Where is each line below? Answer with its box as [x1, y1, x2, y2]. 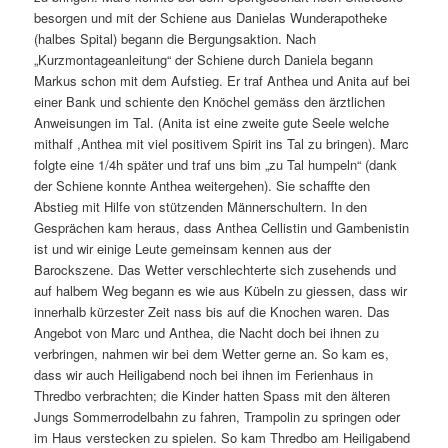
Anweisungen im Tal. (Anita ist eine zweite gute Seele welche [34, 113, 390, 133]
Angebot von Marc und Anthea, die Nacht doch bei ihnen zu [34, 323, 380, 343]
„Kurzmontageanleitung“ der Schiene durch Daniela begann [34, 50, 374, 70]
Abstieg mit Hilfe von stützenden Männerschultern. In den [34, 197, 368, 217]
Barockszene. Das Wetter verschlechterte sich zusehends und [34, 260, 397, 280]
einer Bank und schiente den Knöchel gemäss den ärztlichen [34, 92, 386, 112]
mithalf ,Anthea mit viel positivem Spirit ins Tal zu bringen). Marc [34, 134, 410, 154]
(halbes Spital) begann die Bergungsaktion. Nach [34, 29, 317, 49]
